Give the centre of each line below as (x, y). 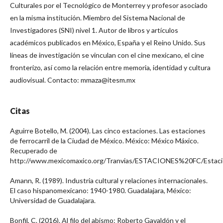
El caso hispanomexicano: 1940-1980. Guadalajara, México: (101, 190)
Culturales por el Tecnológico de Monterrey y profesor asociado (109, 5)
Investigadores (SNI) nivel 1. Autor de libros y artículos (94, 30)
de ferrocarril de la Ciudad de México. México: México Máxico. (104, 141)
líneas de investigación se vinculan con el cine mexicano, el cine (107, 55)
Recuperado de (34, 151)
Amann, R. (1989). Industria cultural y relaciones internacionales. (109, 180)
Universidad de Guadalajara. (53, 200)
